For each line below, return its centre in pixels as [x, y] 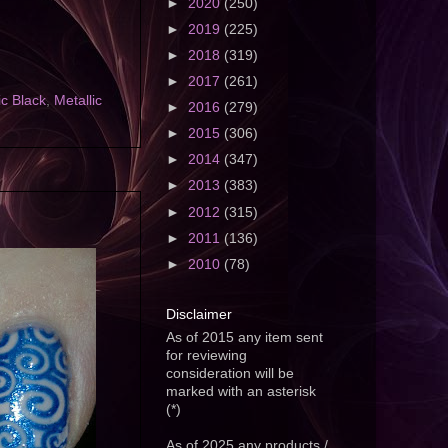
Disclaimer [199, 314]
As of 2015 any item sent [244, 338]
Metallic [78, 101]
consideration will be [230, 374]
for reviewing [206, 356]
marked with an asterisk [241, 392]
